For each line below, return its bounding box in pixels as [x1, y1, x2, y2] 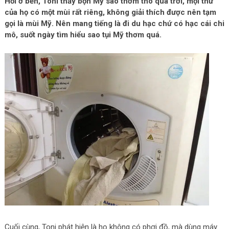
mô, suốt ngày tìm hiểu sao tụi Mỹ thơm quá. [4, 30, 162, 40]
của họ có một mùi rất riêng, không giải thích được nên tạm [4, 8, 216, 17]
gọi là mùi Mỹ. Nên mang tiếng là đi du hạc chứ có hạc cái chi [4, 19, 224, 29]
